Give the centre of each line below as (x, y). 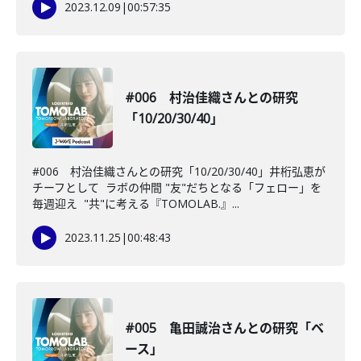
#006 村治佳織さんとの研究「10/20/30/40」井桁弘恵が (179, 171)
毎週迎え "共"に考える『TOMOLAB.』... (136, 203)
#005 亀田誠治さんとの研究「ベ (224, 328)
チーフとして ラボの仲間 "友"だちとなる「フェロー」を (177, 187)
